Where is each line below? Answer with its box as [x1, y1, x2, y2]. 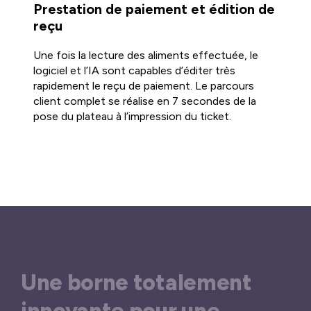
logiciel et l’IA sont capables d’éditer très [33, 64, 235, 78]
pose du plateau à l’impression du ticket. [33, 110, 231, 124]
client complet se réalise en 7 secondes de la [33, 94, 256, 108]
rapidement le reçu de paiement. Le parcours [33, 79, 254, 93]
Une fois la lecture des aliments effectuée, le [33, 49, 258, 62]
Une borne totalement [21, 269, 252, 296]
